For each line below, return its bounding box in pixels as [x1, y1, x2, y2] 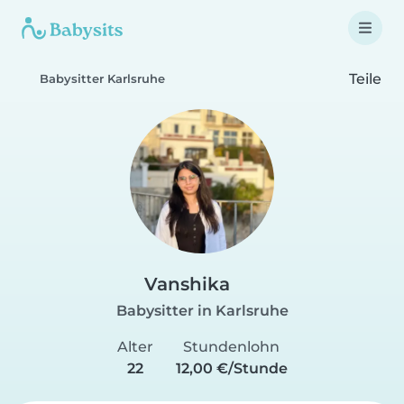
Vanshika [144, 273, 230, 295]
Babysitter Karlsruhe [40, 72, 165, 86]
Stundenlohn [183, 338, 280, 355]
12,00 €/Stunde [175, 360, 288, 377]
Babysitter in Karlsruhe [115, 302, 289, 319]
